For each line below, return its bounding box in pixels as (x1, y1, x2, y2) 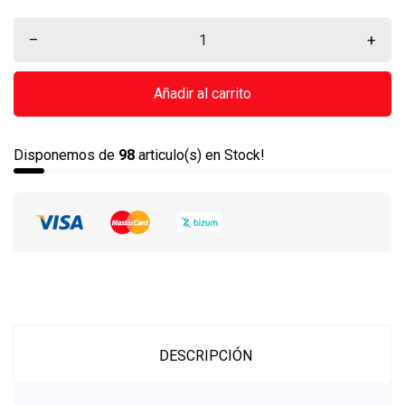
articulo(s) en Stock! (135, 146, 265, 164)
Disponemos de (14, 146, 118, 164)
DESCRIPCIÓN (158, 347, 252, 364)
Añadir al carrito (154, 85, 251, 102)
